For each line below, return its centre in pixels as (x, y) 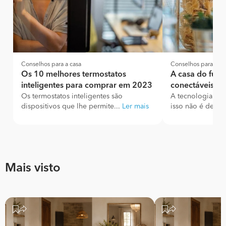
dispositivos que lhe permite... (72, 106)
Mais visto (33, 168)
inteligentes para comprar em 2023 (87, 86)
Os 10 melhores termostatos (74, 75)
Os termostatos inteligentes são (72, 96)
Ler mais (135, 106)
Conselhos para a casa (51, 65)
